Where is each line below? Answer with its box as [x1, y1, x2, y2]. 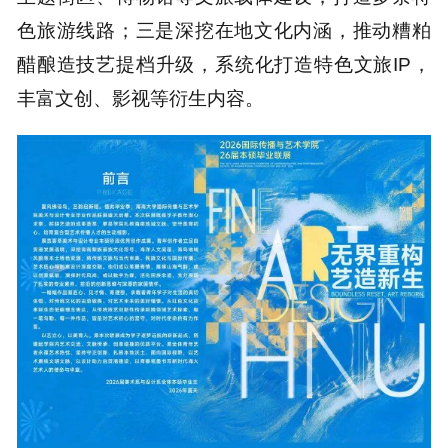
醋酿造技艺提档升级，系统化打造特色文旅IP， [17, 52, 431, 75]
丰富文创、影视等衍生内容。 [17, 86, 265, 109]
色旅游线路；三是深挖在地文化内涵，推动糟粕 [17, 18, 431, 41]
